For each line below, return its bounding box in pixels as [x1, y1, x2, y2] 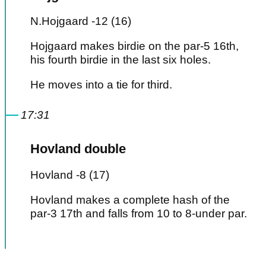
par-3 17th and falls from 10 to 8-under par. [30, 207, 250, 220]
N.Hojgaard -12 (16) [30, 15, 131, 28]
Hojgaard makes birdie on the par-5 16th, [30, 40, 239, 53]
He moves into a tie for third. [30, 78, 175, 91]
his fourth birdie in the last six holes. [30, 53, 211, 66]
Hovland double [30, 141, 126, 157]
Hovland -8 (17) [30, 169, 109, 182]
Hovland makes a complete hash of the [30, 194, 230, 207]
